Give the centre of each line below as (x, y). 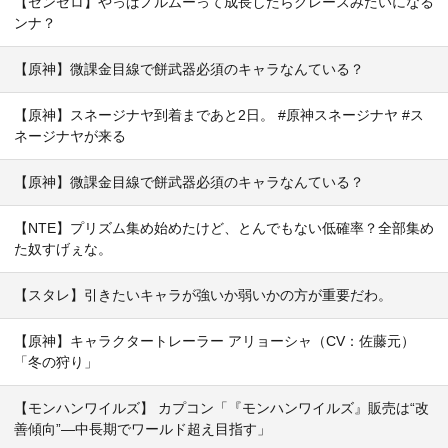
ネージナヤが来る (70, 136)
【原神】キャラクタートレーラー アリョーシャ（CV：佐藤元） (214, 341)
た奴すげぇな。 (63, 249)
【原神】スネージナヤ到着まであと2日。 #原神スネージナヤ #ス (219, 115)
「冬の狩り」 (56, 362)
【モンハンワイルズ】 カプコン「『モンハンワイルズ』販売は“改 (221, 408)
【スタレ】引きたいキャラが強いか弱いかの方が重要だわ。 (203, 295)
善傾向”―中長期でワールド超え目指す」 (142, 429)
